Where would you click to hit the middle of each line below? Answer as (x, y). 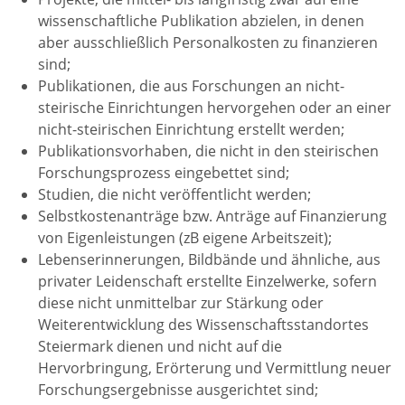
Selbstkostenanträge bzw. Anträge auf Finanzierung (212, 217)
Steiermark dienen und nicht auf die (160, 347)
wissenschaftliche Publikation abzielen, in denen (201, 21)
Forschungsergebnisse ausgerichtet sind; (178, 390)
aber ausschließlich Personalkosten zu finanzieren (208, 43)
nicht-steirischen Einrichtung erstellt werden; (191, 130)
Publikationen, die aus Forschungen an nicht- (191, 86)
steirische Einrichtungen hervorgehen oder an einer (215, 108)
